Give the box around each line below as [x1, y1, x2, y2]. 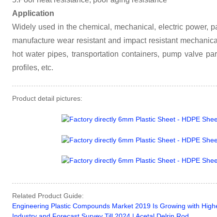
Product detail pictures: [12, 94, 82, 102]
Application [12, 9, 54, 17]
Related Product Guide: [12, 192, 84, 200]
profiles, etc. [12, 63, 53, 72]
